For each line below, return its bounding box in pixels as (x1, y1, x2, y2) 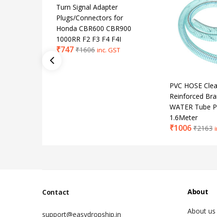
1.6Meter (170, 112, 198, 122)
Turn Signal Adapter (56, 2, 118, 12)
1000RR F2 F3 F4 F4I (56, 34, 121, 44)
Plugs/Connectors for (56, 13, 123, 22)
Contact (42, 187, 69, 197)
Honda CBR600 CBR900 (56, 23, 131, 33)
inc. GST (97, 45, 120, 54)
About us (187, 206, 216, 216)
